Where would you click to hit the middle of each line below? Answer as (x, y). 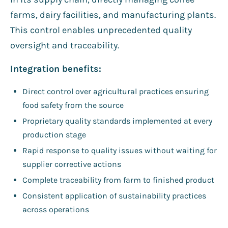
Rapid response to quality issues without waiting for (120, 150)
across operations (56, 209)
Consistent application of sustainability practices (114, 195)
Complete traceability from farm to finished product (118, 180)
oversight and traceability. (65, 45)
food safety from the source (73, 105)
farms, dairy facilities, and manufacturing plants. (113, 15)
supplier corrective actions (72, 164)
